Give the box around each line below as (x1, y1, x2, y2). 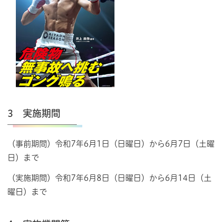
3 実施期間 (7, 109, 60, 118)
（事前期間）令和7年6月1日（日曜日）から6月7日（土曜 (7, 140, 215, 148)
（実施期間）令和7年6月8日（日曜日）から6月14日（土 (7, 174, 212, 182)
